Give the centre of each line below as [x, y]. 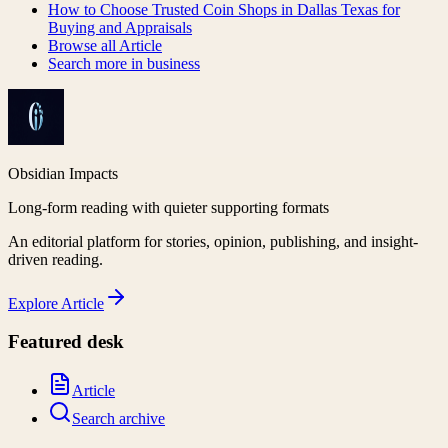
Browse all [83, 45]
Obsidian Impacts [63, 173]
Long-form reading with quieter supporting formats [168, 207]
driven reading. [55, 259]
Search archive [118, 418]
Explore [34, 303]
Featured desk [66, 342]
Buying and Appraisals [120, 27]
